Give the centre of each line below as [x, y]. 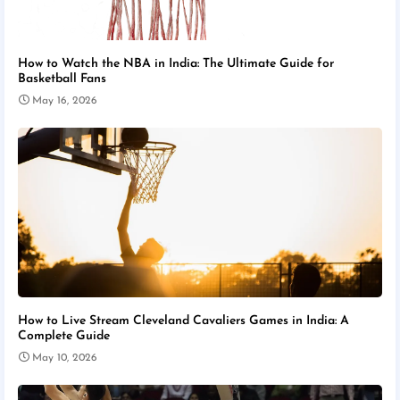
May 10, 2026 [65, 358]
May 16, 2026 [65, 101]
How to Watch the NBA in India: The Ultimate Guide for [176, 64]
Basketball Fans [62, 79]
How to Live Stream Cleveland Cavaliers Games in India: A [183, 321]
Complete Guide [64, 337]
